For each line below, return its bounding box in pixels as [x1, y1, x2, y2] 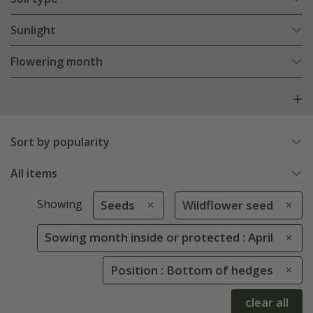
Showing [36, 196, 82, 212]
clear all [245, 294, 289, 311]
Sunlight [10, 22, 56, 38]
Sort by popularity [10, 134, 110, 150]
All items [10, 166, 57, 182]
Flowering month [10, 54, 103, 70]
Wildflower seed [182, 197, 273, 214]
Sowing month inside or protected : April [45, 229, 273, 246]
